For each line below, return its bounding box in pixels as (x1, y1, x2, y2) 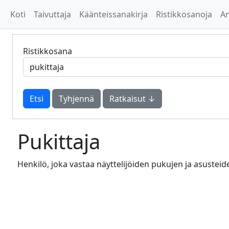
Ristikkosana (23, 45, 72, 57)
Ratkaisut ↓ (109, 93, 155, 104)
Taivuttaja (34, 9, 71, 20)
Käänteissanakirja (79, 9, 148, 20)
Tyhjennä (59, 93, 94, 104)
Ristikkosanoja (156, 9, 212, 20)
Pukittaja (17, 127, 100, 155)
